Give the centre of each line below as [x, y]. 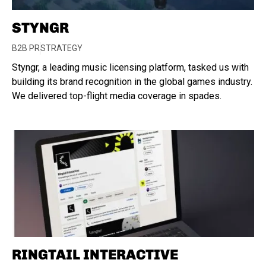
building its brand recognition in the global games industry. [132, 82]
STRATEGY [61, 48]
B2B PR [26, 48]
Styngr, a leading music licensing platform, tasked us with [130, 67]
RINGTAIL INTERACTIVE [95, 254]
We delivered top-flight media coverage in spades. [117, 96]
